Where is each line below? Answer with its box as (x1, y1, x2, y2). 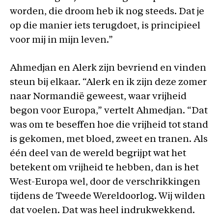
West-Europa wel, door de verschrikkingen (10, 178, 200, 187)
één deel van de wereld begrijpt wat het (10, 149, 186, 159)
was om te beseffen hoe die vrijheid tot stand (10, 121, 208, 130)
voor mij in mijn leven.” (10, 35, 113, 45)
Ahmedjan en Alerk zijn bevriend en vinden (10, 64, 206, 73)
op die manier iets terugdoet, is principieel (10, 21, 200, 31)
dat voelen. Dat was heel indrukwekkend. (10, 206, 195, 216)
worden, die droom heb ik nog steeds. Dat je (10, 7, 204, 17)
